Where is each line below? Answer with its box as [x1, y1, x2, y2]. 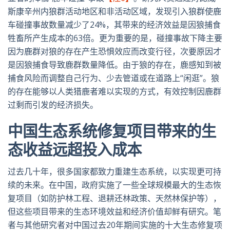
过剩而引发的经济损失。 [8, 99, 98, 111]
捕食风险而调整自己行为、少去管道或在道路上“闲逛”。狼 [8, 72, 219, 84]
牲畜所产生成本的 [8, 32, 73, 44]
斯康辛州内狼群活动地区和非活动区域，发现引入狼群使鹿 [8, 6, 221, 17]
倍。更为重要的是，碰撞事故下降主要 [83, 32, 222, 44]
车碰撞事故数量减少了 [8, 19, 90, 31]
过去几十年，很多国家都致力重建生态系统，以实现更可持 [8, 166, 221, 178]
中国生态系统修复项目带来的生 [8, 121, 216, 142]
